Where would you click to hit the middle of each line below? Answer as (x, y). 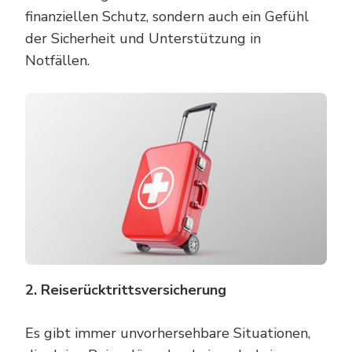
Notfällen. (57, 60)
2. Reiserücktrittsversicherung (126, 290)
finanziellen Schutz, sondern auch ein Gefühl (167, 16)
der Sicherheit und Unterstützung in (143, 38)
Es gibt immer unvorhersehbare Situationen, (168, 333)
